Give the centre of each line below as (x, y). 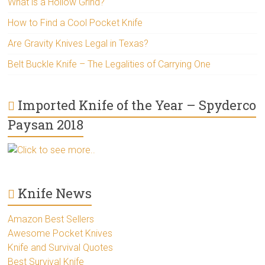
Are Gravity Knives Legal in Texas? (78, 43)
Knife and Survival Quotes (61, 248)
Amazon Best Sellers (51, 219)
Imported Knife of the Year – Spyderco (137, 105)
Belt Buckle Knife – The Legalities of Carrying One (109, 64)
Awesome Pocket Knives (60, 233)
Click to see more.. (56, 150)
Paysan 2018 (46, 125)
